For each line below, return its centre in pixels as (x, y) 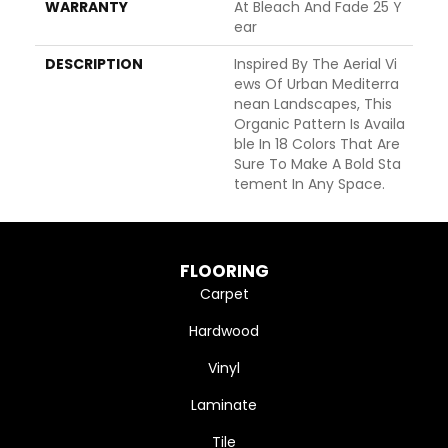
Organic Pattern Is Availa (319, 124)
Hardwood (224, 331)
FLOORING (224, 271)
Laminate (224, 405)
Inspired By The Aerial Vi (315, 64)
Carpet (224, 294)
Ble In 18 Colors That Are (317, 144)
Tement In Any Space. (309, 184)
